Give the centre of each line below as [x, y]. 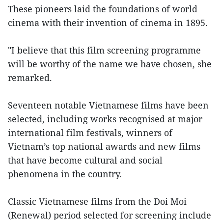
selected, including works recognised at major [105, 119]
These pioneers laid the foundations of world [103, 9]
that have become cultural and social [85, 160]
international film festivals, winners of [90, 133]
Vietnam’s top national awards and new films [104, 147]
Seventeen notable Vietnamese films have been [108, 105]
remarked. [30, 78]
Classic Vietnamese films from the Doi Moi [97, 202]
